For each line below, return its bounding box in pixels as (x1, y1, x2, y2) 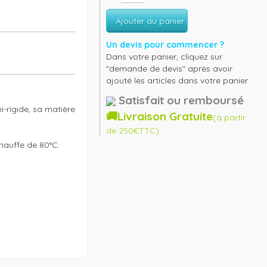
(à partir (213, 112, 246, 123)
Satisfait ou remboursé (119, 93, 244, 107)
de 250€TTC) (106, 125, 160, 136)
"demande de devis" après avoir (106, 63, 233, 74)
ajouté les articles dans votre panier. (106, 75, 250, 86)
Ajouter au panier (116, 15, 185, 26)
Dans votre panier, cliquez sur (106, 51, 223, 62)
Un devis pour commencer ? (106, 39, 225, 50)
